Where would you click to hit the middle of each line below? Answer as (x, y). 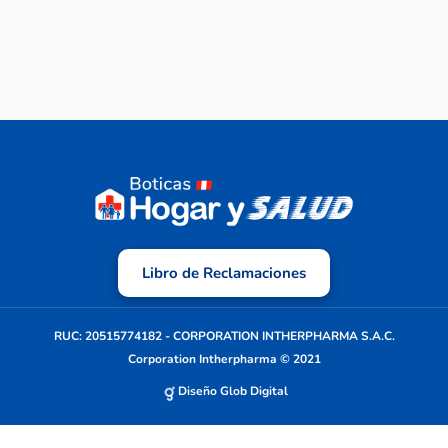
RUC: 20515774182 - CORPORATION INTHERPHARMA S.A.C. (224, 335)
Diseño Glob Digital (233, 390)
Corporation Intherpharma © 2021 (224, 358)
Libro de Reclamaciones (224, 272)
